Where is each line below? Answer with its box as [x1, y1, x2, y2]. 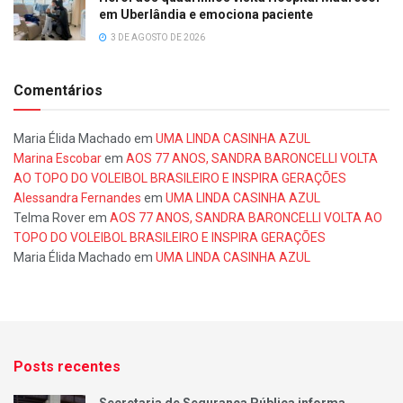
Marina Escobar [13, 151, 102, 166]
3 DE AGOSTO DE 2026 [109, 32, 205, 43]
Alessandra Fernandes [13, 191, 141, 206]
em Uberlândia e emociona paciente [99, 7, 313, 22]
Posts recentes [13, 358, 121, 376]
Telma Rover [13, 210, 85, 226]
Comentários [13, 82, 103, 100]
